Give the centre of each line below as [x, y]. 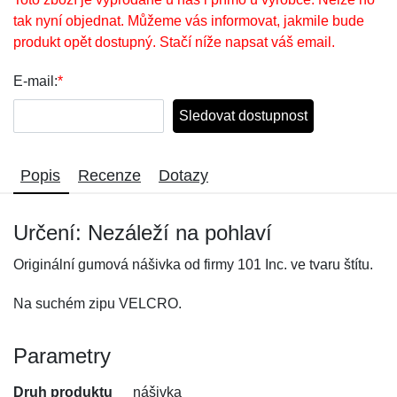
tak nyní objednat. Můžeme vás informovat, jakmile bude [189, 21]
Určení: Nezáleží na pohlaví [143, 233]
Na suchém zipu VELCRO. [97, 304]
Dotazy [183, 175]
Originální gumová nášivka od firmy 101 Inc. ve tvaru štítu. [193, 265]
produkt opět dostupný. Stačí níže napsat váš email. [174, 42]
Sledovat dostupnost [243, 116]
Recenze [109, 175]
